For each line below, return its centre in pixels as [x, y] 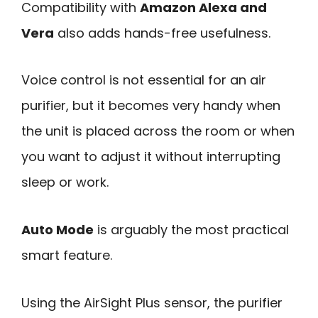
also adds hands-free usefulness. [162, 33]
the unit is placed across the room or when [158, 131]
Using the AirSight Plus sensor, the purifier [152, 302]
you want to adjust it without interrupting [151, 157]
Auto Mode [57, 230]
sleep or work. [65, 182]
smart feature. [67, 255]
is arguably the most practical [191, 230]
